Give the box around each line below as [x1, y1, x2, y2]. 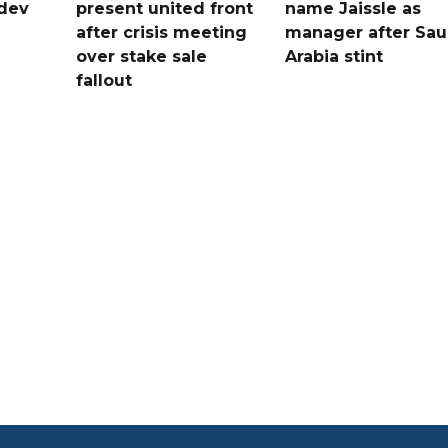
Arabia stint [284, 46, 383, 66]
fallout [76, 70, 133, 90]
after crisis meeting [76, 22, 248, 42]
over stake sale [76, 46, 208, 66]
